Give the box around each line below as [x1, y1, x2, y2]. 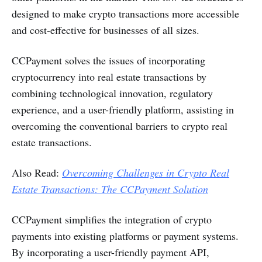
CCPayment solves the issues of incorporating [12, 53, 205, 68]
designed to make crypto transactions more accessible [12, 6, 239, 21]
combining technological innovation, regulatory [12, 86, 213, 101]
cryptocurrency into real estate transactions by [12, 70, 206, 84]
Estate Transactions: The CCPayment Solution [12, 182, 208, 196]
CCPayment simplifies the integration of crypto [12, 212, 212, 227]
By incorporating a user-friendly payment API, [12, 245, 209, 260]
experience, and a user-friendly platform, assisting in [12, 102, 234, 117]
